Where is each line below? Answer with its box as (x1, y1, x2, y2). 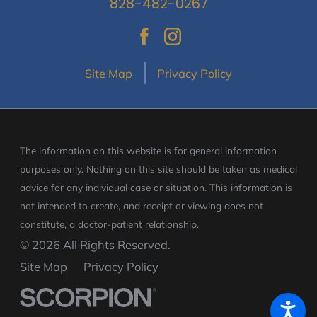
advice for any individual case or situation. (19, 180, 209, 193)
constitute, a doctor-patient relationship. (19, 217, 199, 230)
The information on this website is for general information (19, 144, 277, 156)
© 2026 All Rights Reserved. (19, 236, 171, 252)
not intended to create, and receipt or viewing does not (19, 199, 263, 212)
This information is (209, 180, 292, 193)
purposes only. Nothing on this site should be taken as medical (19, 162, 297, 175)
